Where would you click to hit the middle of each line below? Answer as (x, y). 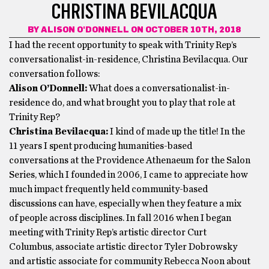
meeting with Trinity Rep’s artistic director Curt (108, 232)
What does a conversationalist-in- (159, 88)
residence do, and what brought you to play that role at (122, 103)
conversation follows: (55, 74)
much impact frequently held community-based (108, 189)
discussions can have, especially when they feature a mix (125, 204)
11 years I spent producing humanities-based (101, 146)
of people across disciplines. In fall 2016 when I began (120, 218)
